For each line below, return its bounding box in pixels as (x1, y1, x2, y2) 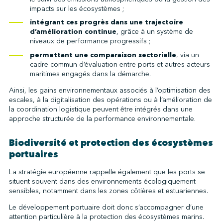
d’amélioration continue (29, 27, 116, 37)
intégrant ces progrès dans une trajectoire (29, 17, 183, 27)
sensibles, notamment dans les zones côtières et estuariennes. (8, 186, 208, 196)
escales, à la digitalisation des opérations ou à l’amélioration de (8, 95, 212, 105)
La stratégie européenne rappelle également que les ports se (8, 167, 205, 177)
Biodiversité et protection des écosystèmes (8, 137, 213, 149)
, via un (176, 50, 199, 60)
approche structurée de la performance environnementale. (8, 114, 196, 123)
